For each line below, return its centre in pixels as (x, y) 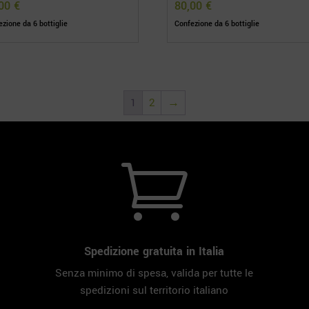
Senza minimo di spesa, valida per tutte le (154, 273)
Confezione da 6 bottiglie (217, 24)
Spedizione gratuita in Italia (154, 251)
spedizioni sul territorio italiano (154, 290)
